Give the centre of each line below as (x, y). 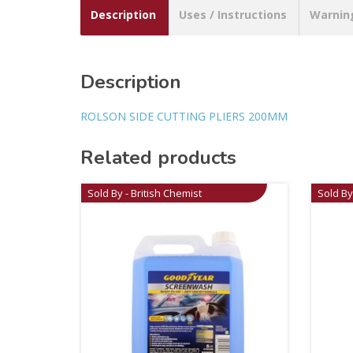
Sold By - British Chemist (145, 193)
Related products (158, 157)
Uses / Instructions (233, 14)
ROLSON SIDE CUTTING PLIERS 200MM (184, 116)
